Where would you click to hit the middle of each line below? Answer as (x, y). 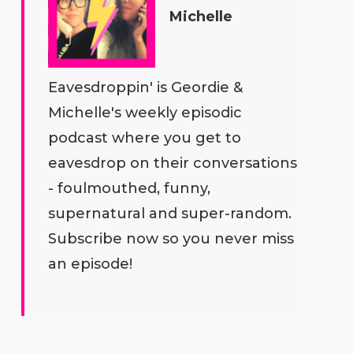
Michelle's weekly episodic (145, 112)
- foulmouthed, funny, (129, 188)
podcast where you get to (144, 137)
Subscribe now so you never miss (171, 238)
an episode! (90, 264)
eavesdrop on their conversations (172, 163)
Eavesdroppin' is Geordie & (145, 87)
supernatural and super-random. (169, 213)
